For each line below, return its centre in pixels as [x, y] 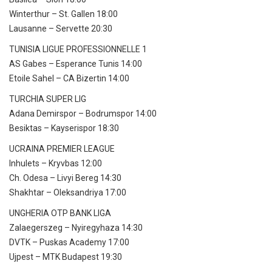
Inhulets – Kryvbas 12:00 [56, 164]
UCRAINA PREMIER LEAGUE [62, 149]
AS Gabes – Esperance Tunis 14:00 [76, 64]
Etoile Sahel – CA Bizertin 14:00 [69, 79]
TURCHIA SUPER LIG [48, 99]
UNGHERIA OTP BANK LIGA [60, 213]
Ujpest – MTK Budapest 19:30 [66, 257]
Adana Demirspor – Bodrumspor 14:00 [83, 114]
